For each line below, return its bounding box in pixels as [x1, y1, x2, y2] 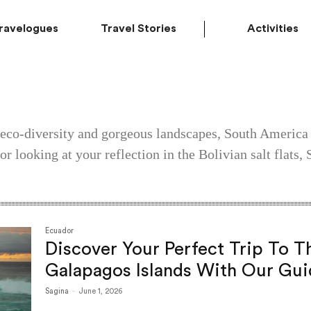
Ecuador [45, 227, 74, 235]
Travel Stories [101, 23, 176, 34]
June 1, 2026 [78, 287, 123, 295]
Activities [247, 23, 299, 34]
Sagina [45, 287, 69, 295]
